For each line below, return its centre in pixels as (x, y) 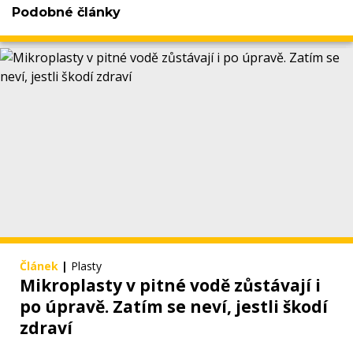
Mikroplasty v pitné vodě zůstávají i (170, 286)
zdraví (46, 328)
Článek (39, 266)
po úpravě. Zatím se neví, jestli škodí (174, 307)
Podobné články (66, 12)
